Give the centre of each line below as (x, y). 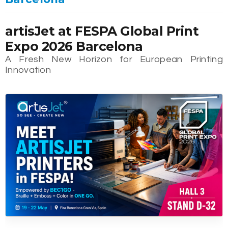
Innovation (28, 70)
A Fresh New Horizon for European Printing (114, 60)
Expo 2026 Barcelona (74, 47)
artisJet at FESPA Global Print (102, 31)
